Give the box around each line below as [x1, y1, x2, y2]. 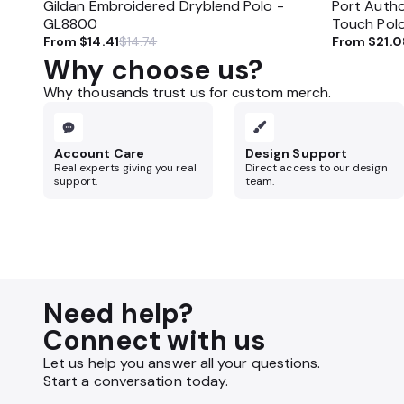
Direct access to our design [245, 161, 388, 175]
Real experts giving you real [54, 161, 197, 175]
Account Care [54, 145, 144, 161]
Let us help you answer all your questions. [43, 353, 321, 372]
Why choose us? [43, 52, 263, 87]
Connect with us [43, 323, 266, 358]
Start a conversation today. [43, 372, 229, 390]
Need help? [43, 296, 194, 331]
